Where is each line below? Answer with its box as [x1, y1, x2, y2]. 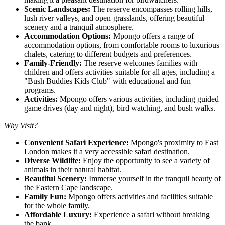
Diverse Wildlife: [24, 156, 81, 165]
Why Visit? [4, 121, 38, 130]
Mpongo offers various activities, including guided [58, 94, 219, 103]
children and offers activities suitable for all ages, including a [24, 67, 215, 76]
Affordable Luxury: [24, 210, 92, 219]
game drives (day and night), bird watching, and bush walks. [24, 103, 219, 113]
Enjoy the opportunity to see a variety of [81, 156, 210, 165]
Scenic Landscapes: [24, 4, 90, 13]
